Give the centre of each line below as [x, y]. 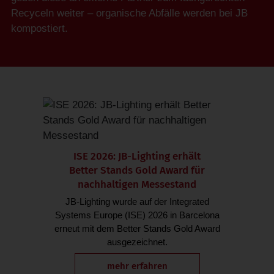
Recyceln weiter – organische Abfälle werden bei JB [129, 13]
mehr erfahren [137, 266]
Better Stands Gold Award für [137, 171]
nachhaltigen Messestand [137, 185]
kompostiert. [39, 29]
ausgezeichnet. [137, 242]
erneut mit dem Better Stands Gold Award [137, 229]
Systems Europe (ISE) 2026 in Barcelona [137, 215]
